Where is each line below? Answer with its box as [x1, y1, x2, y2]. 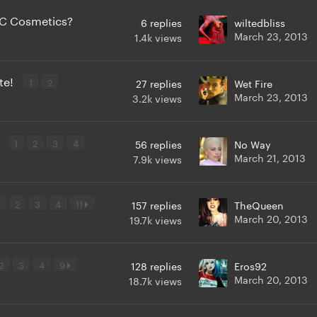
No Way [234, 135, 271, 151]
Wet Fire [234, 74, 272, 91]
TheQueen [234, 196, 284, 212]
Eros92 [234, 257, 267, 273]
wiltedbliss [234, 13, 285, 30]
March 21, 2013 [234, 149, 306, 165]
